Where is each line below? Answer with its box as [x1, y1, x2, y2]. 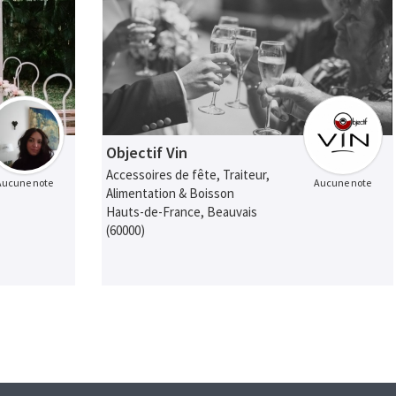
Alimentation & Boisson [106, 185, 235, 202]
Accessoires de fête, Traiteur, [106, 166, 270, 184]
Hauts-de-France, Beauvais [106, 203, 258, 221]
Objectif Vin [106, 142, 188, 164]
